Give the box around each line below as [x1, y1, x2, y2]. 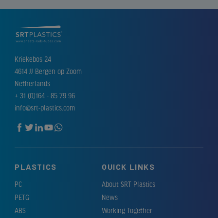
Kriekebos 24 [15, 55, 51, 64]
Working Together [102, 207, 152, 215]
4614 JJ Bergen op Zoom [15, 68, 82, 76]
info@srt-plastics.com [15, 104, 75, 112]
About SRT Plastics [102, 181, 155, 189]
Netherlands [15, 80, 50, 88]
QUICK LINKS [102, 162, 155, 171]
